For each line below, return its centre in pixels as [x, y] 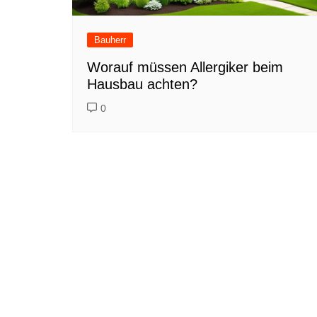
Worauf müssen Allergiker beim [185, 67]
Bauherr [110, 40]
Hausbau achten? [142, 84]
